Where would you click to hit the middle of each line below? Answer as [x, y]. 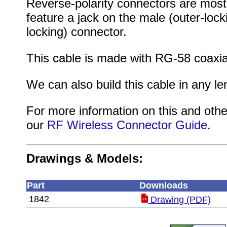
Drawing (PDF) [180, 200]
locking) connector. [76, 32]
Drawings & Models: [84, 158]
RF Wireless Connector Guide [127, 125]
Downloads [163, 185]
